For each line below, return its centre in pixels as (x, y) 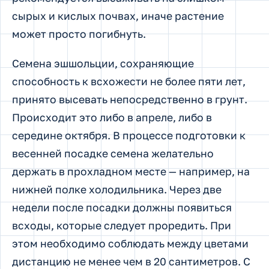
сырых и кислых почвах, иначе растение (118, 16)
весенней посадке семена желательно (113, 153)
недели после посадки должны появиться (122, 207)
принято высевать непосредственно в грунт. (130, 99)
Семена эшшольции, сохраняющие (103, 63)
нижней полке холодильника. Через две (117, 189)
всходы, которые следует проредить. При (122, 225)
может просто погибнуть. (79, 34)
